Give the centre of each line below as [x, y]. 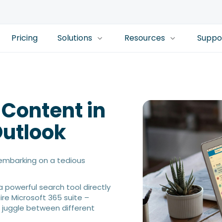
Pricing [25, 38]
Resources [145, 38]
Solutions [75, 38]
